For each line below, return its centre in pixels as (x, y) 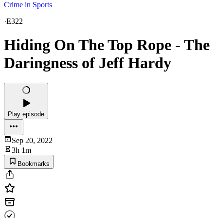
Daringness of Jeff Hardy (88, 63)
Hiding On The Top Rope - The (107, 45)
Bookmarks (34, 163)
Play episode (26, 114)
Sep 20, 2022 (32, 140)
